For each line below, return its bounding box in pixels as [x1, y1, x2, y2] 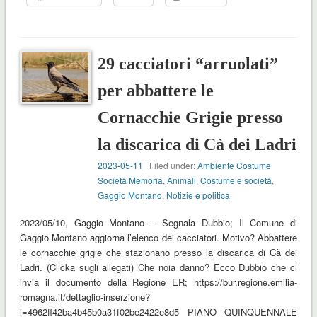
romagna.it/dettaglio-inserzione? [19, 290, 150, 304]
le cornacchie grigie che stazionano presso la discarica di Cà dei [19, 246, 298, 260]
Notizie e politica [166, 189, 231, 202]
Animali [167, 174, 197, 187]
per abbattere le [98, 81, 214, 100]
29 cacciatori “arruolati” [98, 54, 279, 74]
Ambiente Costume [197, 159, 272, 172]
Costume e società [200, 174, 272, 187]
